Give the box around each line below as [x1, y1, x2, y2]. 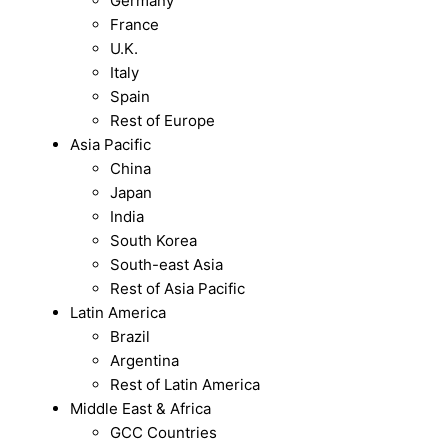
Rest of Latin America [110, 375, 261, 395]
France [110, 15, 160, 35]
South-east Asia [110, 255, 224, 275]
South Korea [110, 231, 198, 251]
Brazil [110, 327, 151, 347]
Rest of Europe [110, 111, 216, 131]
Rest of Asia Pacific [110, 279, 246, 299]
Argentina [110, 351, 180, 371]
